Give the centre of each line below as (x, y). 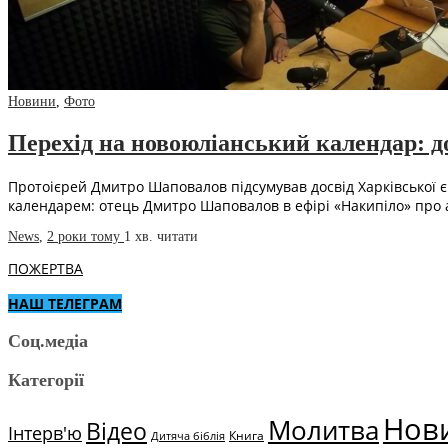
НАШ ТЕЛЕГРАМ (65, 304)
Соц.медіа (48, 341)
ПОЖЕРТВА (45, 269)
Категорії (46, 380)
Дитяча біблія (188, 436)
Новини (32, 102)
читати (177, 237)
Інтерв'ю (45, 433)
